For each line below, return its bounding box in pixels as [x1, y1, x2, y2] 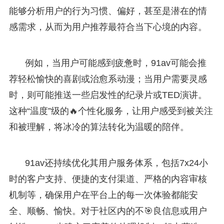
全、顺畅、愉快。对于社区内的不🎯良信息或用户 [8, 205, 207, 216]
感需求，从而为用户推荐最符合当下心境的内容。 [8, 21, 207, 32]
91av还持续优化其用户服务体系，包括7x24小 [24, 157, 208, 168]
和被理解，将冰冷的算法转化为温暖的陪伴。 [8, 121, 189, 132]
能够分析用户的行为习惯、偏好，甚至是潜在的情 [8, 5, 207, 16]
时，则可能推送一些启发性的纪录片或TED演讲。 [8, 89, 207, 100]
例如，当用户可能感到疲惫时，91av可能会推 [24, 57, 206, 68]
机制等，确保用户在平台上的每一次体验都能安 [8, 189, 198, 200]
